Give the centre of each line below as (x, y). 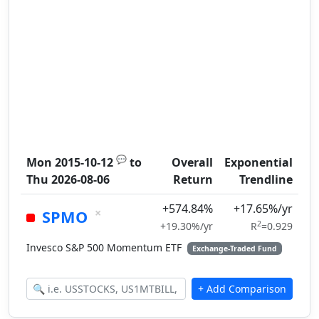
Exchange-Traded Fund (234, 249)
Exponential (258, 162)
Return (193, 179)
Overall (192, 162)
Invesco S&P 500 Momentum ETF (105, 247)
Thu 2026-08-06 (68, 179)
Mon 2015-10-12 (70, 162)
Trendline (266, 179)
